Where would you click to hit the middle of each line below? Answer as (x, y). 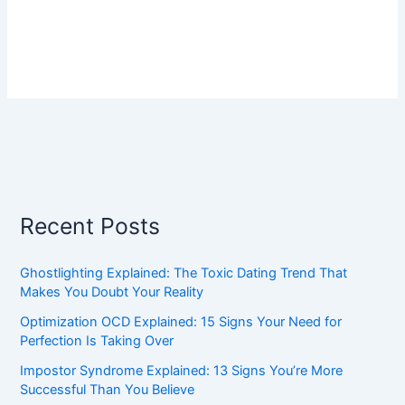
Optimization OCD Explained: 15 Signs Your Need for (181, 321)
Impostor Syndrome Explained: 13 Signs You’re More (182, 370)
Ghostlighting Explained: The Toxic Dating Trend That (184, 273)
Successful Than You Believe (108, 389)
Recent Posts (90, 226)
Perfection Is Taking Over (97, 340)
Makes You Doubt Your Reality (112, 292)
